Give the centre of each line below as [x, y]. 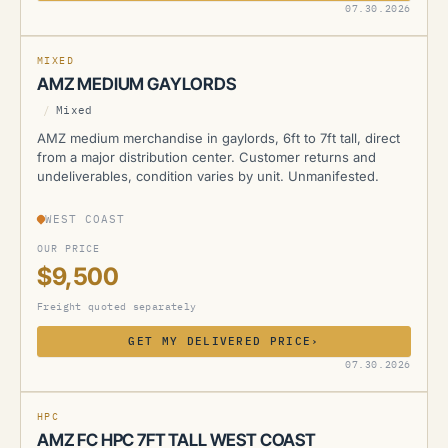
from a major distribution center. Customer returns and [206, 157]
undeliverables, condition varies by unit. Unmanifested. [208, 176]
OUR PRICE [68, 248]
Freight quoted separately [117, 306]
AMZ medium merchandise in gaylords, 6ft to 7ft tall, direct [218, 138]
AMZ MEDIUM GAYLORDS [136, 84]
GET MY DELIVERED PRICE [220, 341]
